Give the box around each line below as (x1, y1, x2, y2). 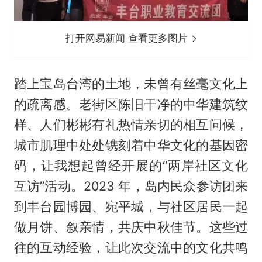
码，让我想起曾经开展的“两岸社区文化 (13, 158, 249, 174)
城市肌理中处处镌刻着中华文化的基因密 (13, 137, 249, 153)
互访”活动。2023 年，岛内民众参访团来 (13, 178, 249, 194)
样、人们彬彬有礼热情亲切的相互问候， (13, 117, 249, 133)
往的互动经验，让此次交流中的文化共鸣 (13, 240, 249, 256)
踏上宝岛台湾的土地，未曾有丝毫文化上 (13, 76, 249, 92)
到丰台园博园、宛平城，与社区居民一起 (13, 199, 249, 215)
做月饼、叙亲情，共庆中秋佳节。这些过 (13, 219, 249, 235)
